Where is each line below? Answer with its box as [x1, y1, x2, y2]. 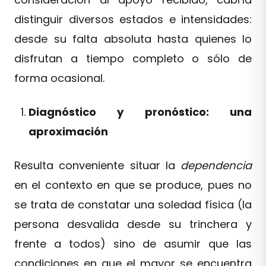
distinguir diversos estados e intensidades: [14, 12, 252, 27]
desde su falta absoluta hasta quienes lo [14, 31, 252, 46]
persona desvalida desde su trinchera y [14, 217, 252, 232]
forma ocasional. [14, 71, 107, 85]
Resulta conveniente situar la [14, 158, 180, 173]
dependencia [180, 158, 252, 173]
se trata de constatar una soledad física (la [14, 197, 252, 212]
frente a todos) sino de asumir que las [14, 236, 252, 251]
